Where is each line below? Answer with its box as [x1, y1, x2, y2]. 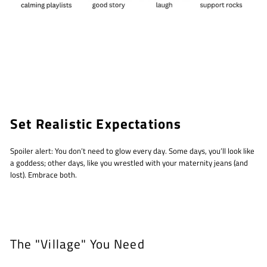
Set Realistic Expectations [10, 113, 182, 135]
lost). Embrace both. [10, 169, 77, 181]
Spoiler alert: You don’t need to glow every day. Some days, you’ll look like [10, 145, 254, 157]
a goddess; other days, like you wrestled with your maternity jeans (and [10, 157, 248, 169]
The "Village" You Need [10, 234, 145, 254]
